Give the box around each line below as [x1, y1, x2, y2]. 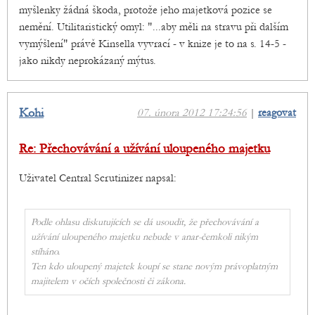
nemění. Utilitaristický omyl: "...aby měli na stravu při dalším [19, 20, 288, 34]
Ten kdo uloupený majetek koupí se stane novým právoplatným [31, 261, 278, 273]
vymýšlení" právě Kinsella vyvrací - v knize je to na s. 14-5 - [19, 37, 286, 51]
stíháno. [31, 246, 60, 258]
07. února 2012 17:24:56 [137, 106, 247, 120]
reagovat [258, 106, 296, 120]
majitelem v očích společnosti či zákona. [31, 276, 186, 288]
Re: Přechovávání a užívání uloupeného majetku [19, 141, 270, 157]
